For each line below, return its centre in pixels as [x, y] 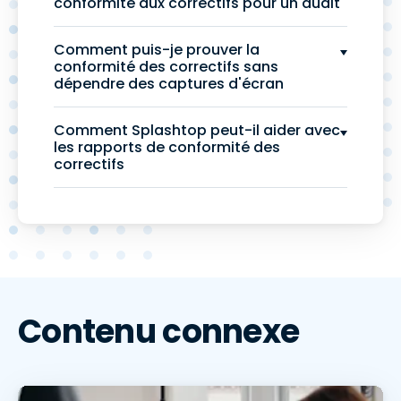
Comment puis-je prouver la [157, 50]
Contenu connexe [159, 332]
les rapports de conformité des [167, 147]
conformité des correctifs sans [166, 67]
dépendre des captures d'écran [169, 84]
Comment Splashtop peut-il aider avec [197, 130]
